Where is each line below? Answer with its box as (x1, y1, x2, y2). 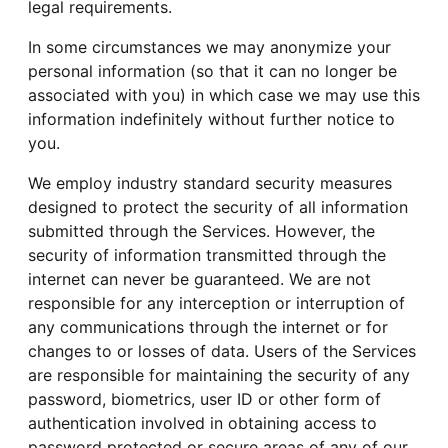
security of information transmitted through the (28, 244, 386, 265)
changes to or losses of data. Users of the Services (28, 340, 416, 361)
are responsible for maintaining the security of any (28, 364, 410, 385)
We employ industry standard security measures (28, 172, 392, 193)
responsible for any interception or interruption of (28, 292, 405, 313)
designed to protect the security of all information (28, 196, 408, 217)
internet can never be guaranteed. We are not (28, 268, 371, 289)
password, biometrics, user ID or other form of (28, 388, 381, 409)
